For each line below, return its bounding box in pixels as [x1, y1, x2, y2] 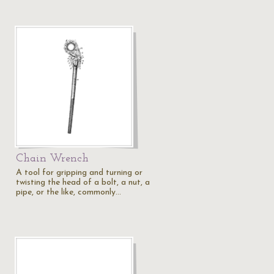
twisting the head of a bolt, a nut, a [16, 178, 150, 187]
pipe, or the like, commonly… [16, 188, 121, 197]
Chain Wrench [16, 153, 89, 165]
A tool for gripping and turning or [16, 168, 143, 177]
